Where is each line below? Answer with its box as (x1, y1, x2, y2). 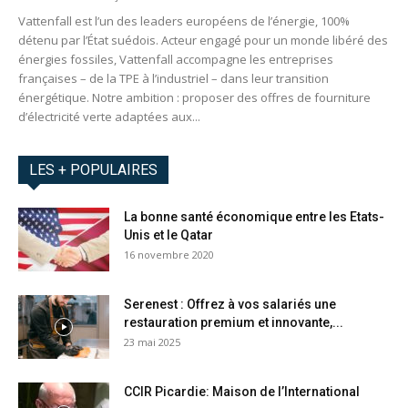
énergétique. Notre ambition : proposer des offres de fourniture (18, 89, 371, 107)
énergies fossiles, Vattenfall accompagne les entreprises (18, 51, 333, 68)
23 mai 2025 (124, 335, 180, 350)
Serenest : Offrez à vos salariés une (124, 297, 336, 312)
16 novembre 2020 (124, 248, 214, 262)
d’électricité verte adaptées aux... (18, 108, 200, 126)
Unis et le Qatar (124, 228, 213, 243)
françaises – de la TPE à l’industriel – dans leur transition (18, 70, 329, 87)
